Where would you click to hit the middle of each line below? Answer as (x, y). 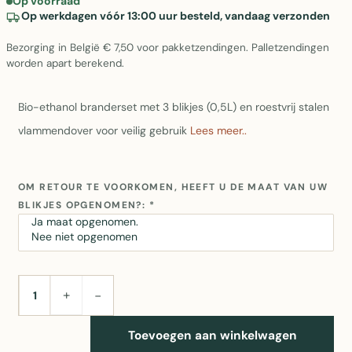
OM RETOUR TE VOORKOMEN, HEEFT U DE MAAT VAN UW (173, 187)
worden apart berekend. (65, 63)
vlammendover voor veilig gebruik (104, 130)
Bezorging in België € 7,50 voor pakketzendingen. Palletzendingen (168, 48)
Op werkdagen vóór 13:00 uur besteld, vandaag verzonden (176, 16)
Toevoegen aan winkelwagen (212, 335)
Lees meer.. (218, 130)
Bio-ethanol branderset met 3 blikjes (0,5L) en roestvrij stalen (174, 107)
